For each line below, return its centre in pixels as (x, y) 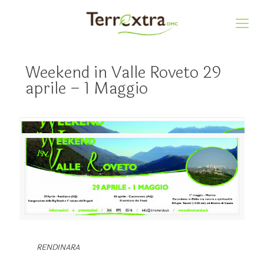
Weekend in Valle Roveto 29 (123, 72)
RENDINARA (58, 248)
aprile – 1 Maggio (87, 88)
